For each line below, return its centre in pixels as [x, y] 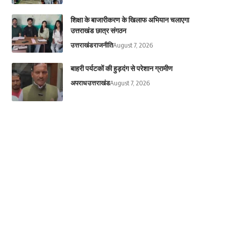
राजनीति [103, 45]
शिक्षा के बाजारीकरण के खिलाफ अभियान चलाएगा [130, 20]
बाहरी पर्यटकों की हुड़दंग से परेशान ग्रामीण [121, 68]
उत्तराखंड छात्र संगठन [98, 31]
